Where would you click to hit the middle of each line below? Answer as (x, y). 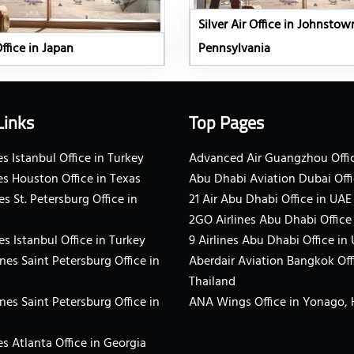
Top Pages (226, 123)
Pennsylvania (235, 49)
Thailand (212, 282)
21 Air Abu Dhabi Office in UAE (270, 200)
